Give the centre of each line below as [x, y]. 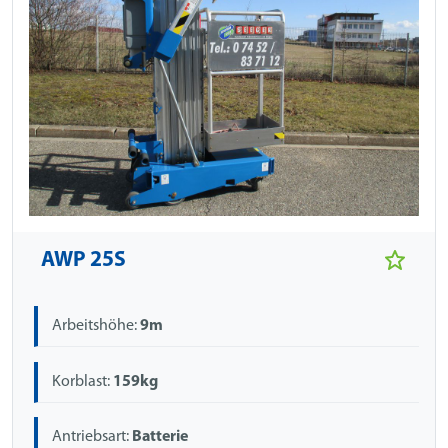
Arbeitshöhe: [96, 326]
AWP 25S [83, 261]
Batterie [160, 436]
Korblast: [83, 381]
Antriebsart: [92, 436]
